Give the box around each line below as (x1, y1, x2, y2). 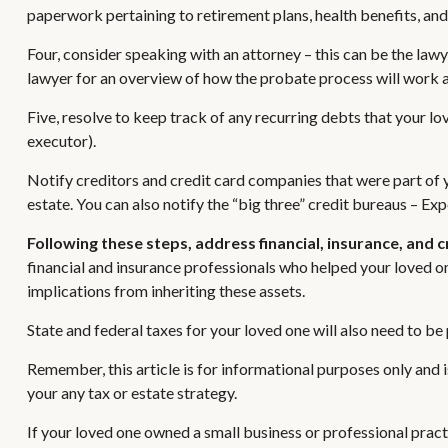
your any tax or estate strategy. (26, 383, 237, 403)
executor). (26, 131, 96, 151)
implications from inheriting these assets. (26, 281, 305, 301)
